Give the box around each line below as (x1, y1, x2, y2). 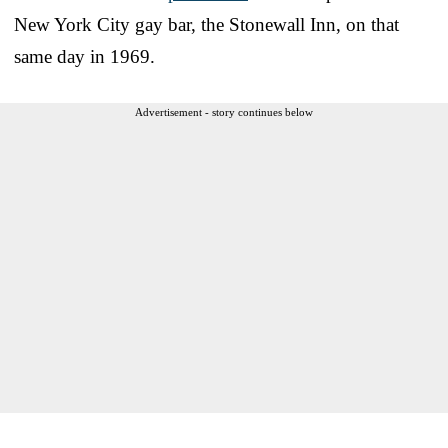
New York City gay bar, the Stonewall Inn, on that (14, 13, 399, 35)
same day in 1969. (14, 45, 155, 67)
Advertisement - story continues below (135, 105, 313, 118)
